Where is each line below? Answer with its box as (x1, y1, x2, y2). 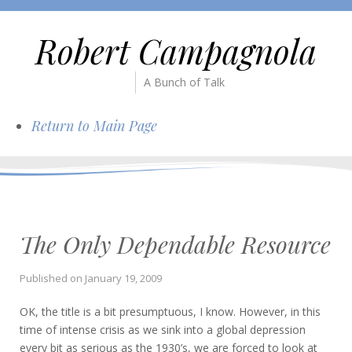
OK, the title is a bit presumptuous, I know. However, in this (20, 303, 321, 319)
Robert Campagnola (35, 28, 317, 73)
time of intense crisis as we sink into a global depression (20, 321, 306, 337)
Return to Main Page (31, 115, 157, 135)
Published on (20, 270, 85, 285)
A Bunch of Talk (144, 74, 225, 90)
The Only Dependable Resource (20, 228, 331, 260)
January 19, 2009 (85, 270, 162, 285)
